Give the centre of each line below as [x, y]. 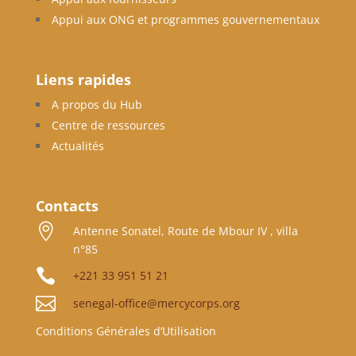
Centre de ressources [108, 126]
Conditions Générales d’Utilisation [126, 331]
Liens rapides [83, 80]
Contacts [67, 206]
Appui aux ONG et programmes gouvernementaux [185, 20]
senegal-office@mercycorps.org [156, 304]
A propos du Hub [97, 105]
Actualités [77, 146]
